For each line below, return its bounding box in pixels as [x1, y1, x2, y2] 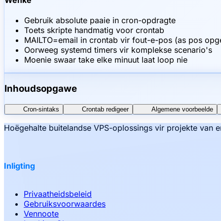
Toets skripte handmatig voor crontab [24, 25, 164, 36]
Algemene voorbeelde [151, 105, 213, 113]
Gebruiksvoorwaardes [24, 199, 106, 209]
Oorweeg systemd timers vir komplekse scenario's [24, 45, 212, 55]
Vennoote [24, 209, 59, 219]
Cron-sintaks [23, 105, 59, 113]
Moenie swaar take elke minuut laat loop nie [24, 55, 187, 65]
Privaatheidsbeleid [24, 189, 92, 199]
